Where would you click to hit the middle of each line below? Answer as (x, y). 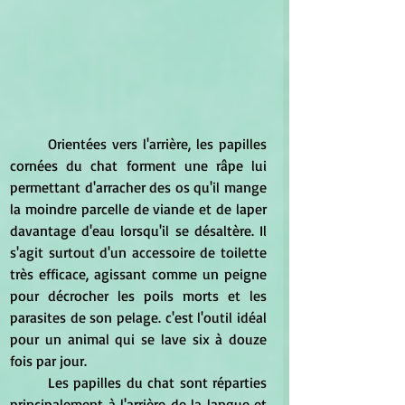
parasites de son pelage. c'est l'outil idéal (138, 318)
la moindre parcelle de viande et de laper (138, 209)
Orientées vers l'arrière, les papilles (29, 144)
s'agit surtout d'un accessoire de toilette (138, 253)
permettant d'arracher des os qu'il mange (138, 188)
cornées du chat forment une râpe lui (138, 166)
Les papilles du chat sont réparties (29, 383)
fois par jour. (48, 361)
